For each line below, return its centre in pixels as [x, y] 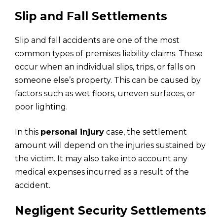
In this [28, 132]
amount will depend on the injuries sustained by [110, 145]
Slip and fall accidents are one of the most [97, 40]
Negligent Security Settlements [110, 210]
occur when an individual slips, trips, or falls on [105, 67]
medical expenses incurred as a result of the [102, 172]
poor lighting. [41, 107]
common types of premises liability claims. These [109, 53]
